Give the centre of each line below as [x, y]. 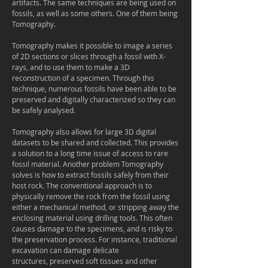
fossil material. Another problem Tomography [88, 164]
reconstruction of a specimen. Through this [83, 78]
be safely [28, 110]
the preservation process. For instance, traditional [95, 239]
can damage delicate [83, 250]
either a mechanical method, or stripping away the [95, 207]
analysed [59, 110]
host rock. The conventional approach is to [82, 185]
